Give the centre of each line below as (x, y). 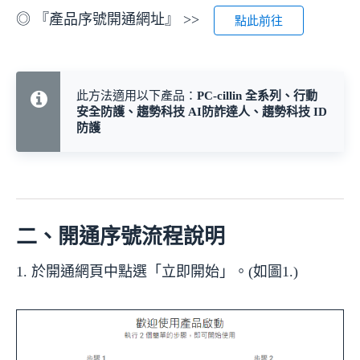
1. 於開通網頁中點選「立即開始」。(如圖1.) (157, 272)
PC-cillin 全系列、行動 (257, 96)
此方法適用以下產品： (137, 96)
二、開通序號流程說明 (121, 237)
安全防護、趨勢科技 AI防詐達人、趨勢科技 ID (202, 112)
